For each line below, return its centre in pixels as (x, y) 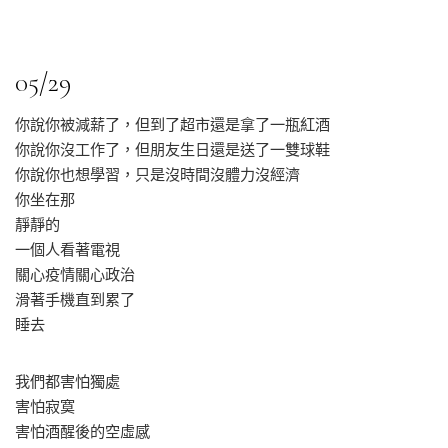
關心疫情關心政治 (75, 274)
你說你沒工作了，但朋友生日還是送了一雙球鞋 (172, 149)
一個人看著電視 (67, 249)
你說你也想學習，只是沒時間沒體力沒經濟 (157, 174)
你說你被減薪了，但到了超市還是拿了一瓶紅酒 (172, 124)
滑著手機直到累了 (75, 299)
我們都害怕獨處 (67, 381)
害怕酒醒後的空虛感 (82, 431)
